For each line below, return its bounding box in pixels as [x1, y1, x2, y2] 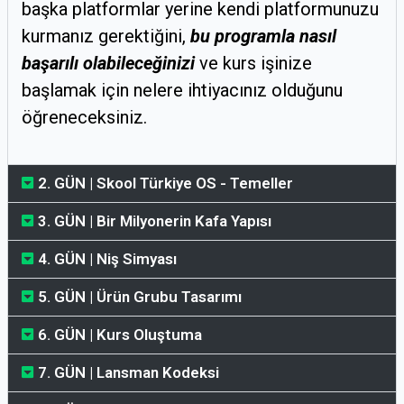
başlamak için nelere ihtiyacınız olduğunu [22, 78, 343, 101]
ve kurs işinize [199, 51, 312, 74]
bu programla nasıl [186, 24, 336, 47]
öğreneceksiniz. [22, 106, 147, 128]
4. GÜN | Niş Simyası [38, 249, 177, 268]
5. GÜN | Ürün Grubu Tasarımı [38, 287, 242, 306]
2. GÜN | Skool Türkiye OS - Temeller [38, 173, 293, 192]
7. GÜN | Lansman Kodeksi [38, 363, 219, 381]
